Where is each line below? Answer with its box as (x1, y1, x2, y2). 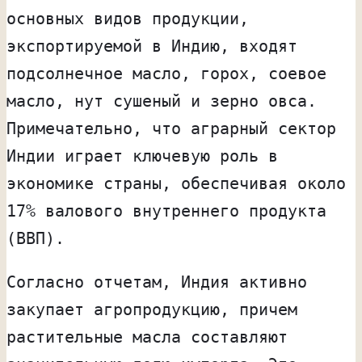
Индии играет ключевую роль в (6, 145, 278, 166)
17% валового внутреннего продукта (6, 200, 326, 221)
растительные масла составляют (6, 326, 288, 347)
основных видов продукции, (6, 8, 249, 28)
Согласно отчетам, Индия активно (6, 271, 307, 292)
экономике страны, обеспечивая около (6, 173, 346, 193)
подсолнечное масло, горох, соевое (6, 63, 326, 83)
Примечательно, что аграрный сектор (6, 118, 336, 138)
